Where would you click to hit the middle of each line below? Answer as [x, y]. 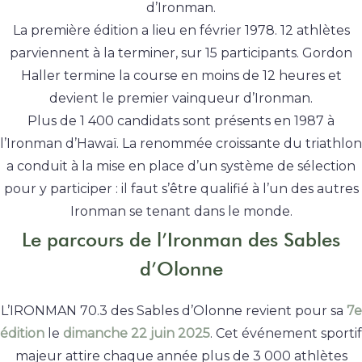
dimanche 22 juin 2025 [137, 333]
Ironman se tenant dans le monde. [181, 212]
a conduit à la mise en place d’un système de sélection [181, 166]
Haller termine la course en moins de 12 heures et [181, 76]
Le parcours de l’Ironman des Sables [181, 240]
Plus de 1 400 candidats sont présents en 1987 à [181, 121]
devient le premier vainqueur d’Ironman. [181, 99]
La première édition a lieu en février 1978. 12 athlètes [181, 31]
